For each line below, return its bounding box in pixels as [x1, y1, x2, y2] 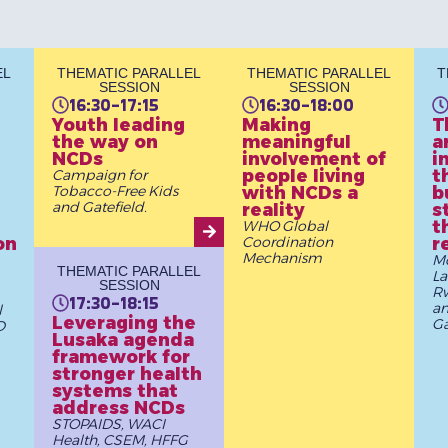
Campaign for [51, 165, 147, 184]
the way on [51, 130, 158, 152]
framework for [51, 346, 190, 368]
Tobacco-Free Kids [51, 181, 178, 200]
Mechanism [241, 248, 325, 267]
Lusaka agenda [51, 329, 194, 351]
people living [241, 164, 365, 186]
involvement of [241, 147, 386, 169]
